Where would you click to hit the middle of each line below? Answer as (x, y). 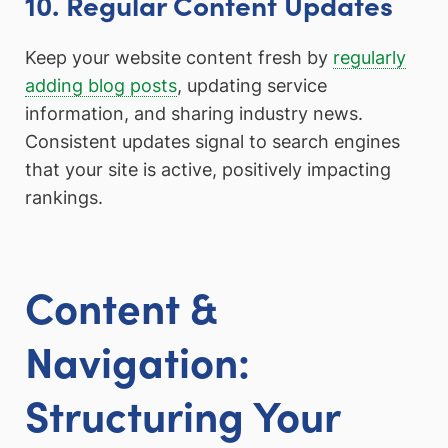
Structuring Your (182, 413)
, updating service (252, 85)
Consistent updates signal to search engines (212, 141)
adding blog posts (101, 85)
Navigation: (137, 359)
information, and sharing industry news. (194, 113)
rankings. (64, 197)
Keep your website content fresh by (179, 57)
